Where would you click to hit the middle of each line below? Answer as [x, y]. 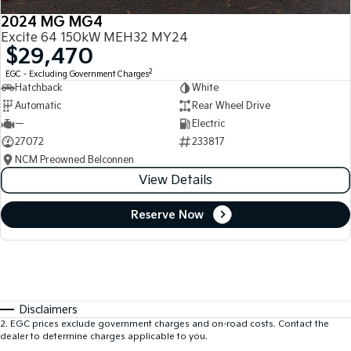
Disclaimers [49, 309]
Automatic [38, 106]
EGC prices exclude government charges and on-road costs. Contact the [170, 324]
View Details [175, 180]
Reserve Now [167, 215]
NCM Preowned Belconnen [74, 160]
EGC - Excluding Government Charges [77, 75]
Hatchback [39, 88]
